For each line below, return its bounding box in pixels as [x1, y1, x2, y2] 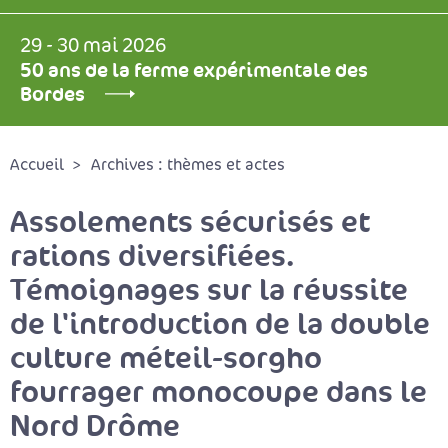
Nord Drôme [10, 406, 180, 445]
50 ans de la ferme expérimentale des [20, 57, 368, 83]
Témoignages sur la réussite [10, 270, 408, 309]
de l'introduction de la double [10, 304, 430, 343]
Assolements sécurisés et [10, 202, 370, 241]
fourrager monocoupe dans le [10, 372, 427, 411]
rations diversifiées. [10, 236, 294, 275]
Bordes [20, 81, 85, 107]
